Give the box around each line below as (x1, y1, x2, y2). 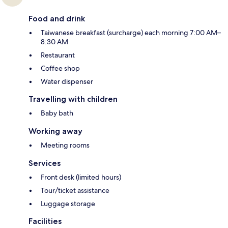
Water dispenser (41, 77, 93, 87)
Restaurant (41, 50, 75, 60)
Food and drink (28, 14, 85, 24)
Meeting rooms (41, 140, 90, 150)
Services (28, 158, 61, 168)
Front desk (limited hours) (41, 173, 121, 182)
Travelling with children (28, 94, 118, 104)
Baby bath (41, 108, 73, 118)
